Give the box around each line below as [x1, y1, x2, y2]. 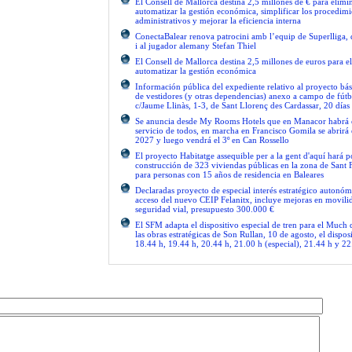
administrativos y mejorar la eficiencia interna [135, 16, 301, 25]
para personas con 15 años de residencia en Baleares [135, 170, 324, 179]
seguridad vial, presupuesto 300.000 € [135, 204, 274, 214]
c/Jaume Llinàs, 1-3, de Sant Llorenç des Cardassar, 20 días [135, 101, 350, 110]
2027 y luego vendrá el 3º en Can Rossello [135, 135, 289, 145]
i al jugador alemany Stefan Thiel [135, 41, 256, 50]
